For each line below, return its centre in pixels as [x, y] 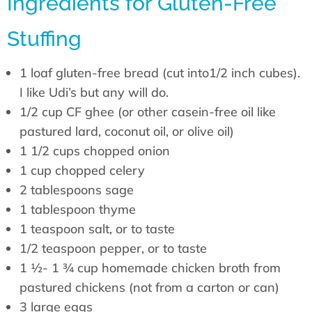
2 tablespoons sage [77, 190]
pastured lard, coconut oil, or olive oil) [127, 132]
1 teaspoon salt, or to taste [97, 229]
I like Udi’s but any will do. [94, 93]
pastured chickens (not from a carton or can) [149, 288]
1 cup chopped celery [82, 171]
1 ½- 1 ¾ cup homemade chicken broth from [150, 268]
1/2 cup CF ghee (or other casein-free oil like [148, 112]
